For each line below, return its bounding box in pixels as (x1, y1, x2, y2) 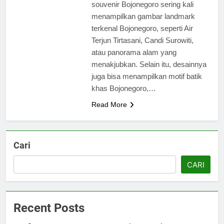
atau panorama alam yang (91, 47, 176, 56)
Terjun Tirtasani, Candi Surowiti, (91, 35, 193, 44)
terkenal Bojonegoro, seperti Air (91, 23, 193, 32)
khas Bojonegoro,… (91, 83, 156, 92)
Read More (91, 100, 127, 108)
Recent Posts (13, 200, 84, 215)
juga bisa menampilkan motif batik (91, 71, 202, 80)
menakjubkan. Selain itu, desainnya (91, 59, 206, 68)
